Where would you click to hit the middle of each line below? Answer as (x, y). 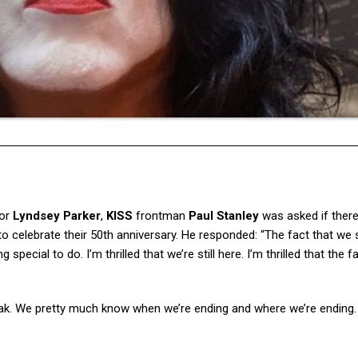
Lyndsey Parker (57, 216)
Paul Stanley (224, 216)
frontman (161, 216)
